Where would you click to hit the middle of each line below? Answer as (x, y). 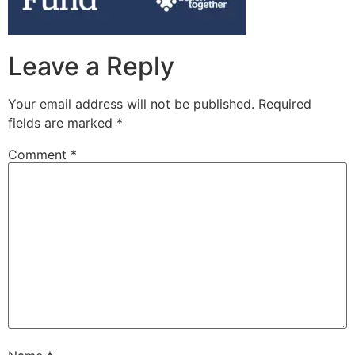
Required (285, 103)
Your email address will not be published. (131, 103)
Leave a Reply (91, 66)
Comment (39, 154)
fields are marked (62, 122)
